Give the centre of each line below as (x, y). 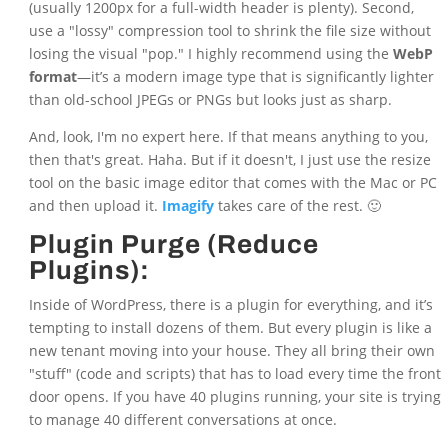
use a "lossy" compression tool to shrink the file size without (229, 31)
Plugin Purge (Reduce (173, 244)
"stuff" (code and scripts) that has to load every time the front (234, 374)
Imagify (187, 206)
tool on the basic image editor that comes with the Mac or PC (232, 183)
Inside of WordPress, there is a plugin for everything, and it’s (230, 305)
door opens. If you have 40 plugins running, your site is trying (234, 397)
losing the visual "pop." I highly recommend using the (210, 54)
